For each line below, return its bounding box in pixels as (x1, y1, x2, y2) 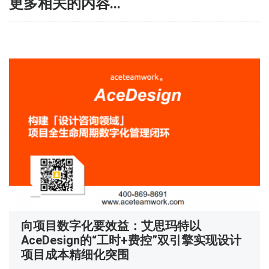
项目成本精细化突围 (21, 247, 129, 262)
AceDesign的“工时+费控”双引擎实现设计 (21, 232, 241, 247)
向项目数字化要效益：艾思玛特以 (21, 218, 201, 233)
